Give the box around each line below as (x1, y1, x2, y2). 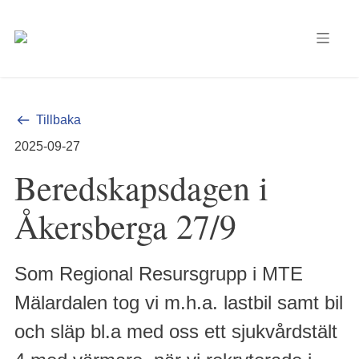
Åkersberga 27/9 (14, 204, 236, 248)
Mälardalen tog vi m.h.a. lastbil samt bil (14, 292, 343, 313)
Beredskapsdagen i (14, 165, 268, 210)
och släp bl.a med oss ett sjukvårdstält (14, 321, 337, 342)
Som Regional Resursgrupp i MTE (14, 263, 303, 284)
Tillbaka (36, 113, 81, 127)
